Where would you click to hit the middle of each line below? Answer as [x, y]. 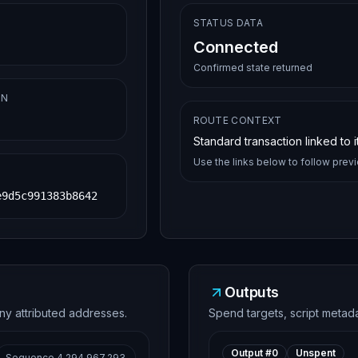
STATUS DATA [228, 23]
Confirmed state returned [253, 68]
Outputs [252, 292]
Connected [235, 47]
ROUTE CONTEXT [237, 120]
